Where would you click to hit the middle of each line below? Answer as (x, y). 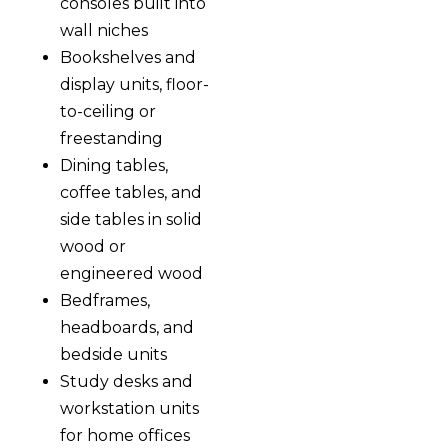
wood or (93, 246)
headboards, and (127, 327)
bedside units (113, 354)
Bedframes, (105, 300)
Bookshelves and (128, 57)
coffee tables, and (131, 192)
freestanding (111, 138)
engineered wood (131, 273)
